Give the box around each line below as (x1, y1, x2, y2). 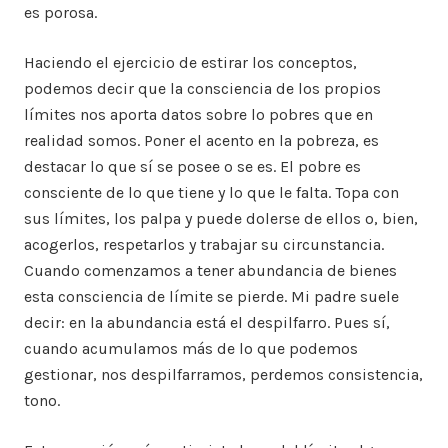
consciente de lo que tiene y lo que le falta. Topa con (24, 183, 399, 203)
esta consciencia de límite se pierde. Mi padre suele (24, 287, 399, 307)
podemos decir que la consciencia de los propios (24, 79, 381, 99)
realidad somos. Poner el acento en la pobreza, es (24, 131, 379, 151)
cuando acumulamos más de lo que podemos (24, 339, 358, 359)
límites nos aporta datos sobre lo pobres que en (24, 105, 373, 125)
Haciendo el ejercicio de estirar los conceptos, (24, 53, 357, 73)
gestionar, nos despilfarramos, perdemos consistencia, (24, 365, 423, 385)
